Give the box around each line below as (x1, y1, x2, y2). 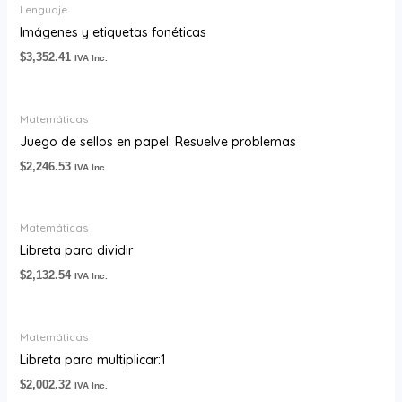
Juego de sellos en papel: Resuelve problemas (19, 133, 296, 150)
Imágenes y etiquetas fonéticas (19, 24, 206, 41)
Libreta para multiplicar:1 (19, 351, 165, 368)
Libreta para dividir (19, 242, 133, 259)
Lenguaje (19, 3, 67, 17)
